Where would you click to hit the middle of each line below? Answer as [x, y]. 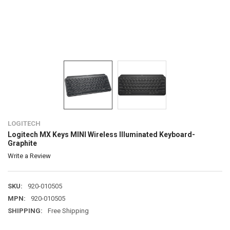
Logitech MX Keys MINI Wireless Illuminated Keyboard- [101, 134]
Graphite [22, 143]
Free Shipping [68, 211]
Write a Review [29, 156]
